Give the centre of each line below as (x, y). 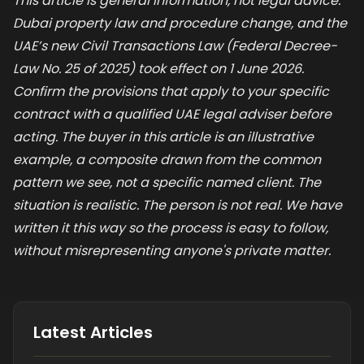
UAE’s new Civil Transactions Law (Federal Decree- (175, 46)
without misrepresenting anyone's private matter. (172, 251)
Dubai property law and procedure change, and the (180, 23)
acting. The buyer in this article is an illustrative (163, 137)
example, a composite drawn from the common (167, 160)
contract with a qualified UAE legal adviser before (172, 114)
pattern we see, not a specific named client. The (167, 182)
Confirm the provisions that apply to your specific (171, 91)
